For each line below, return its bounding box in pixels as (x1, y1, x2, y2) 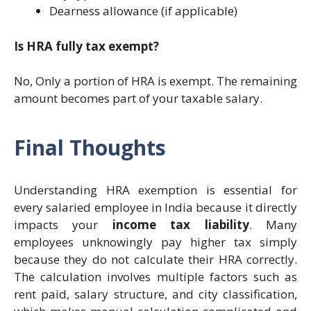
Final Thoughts (14, 133, 166, 162)
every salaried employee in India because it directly (14, 199, 297, 215)
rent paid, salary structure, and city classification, (14, 285, 297, 302)
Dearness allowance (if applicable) (49, 3, 237, 19)
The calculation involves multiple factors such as (14, 268, 297, 285)
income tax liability (112, 216, 249, 233)
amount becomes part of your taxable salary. (14, 90, 262, 107)
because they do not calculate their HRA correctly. (14, 251, 297, 267)
